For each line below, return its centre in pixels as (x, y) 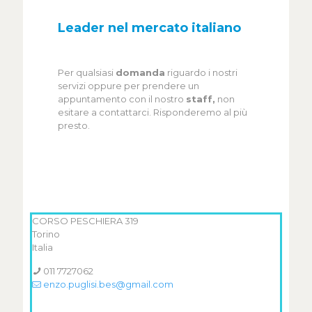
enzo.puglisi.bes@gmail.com (107, 284)
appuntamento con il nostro (122, 99)
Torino (46, 234)
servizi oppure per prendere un (128, 86)
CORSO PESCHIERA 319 (85, 221)
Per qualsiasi (87, 72)
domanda (140, 72)
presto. (74, 125)
